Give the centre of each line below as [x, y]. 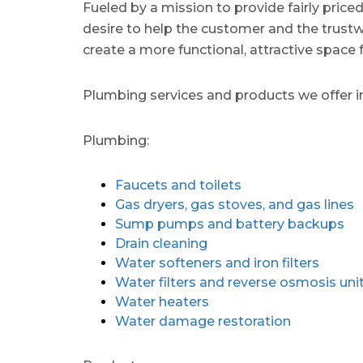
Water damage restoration [203, 321]
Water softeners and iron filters [217, 263]
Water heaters [162, 301]
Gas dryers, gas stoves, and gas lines [235, 204]
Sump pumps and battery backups [230, 224]
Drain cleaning [161, 243]
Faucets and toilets [178, 185]
